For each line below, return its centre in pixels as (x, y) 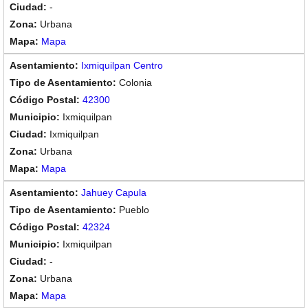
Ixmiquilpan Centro (122, 65)
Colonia (135, 82)
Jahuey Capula (114, 192)
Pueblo (134, 210)
